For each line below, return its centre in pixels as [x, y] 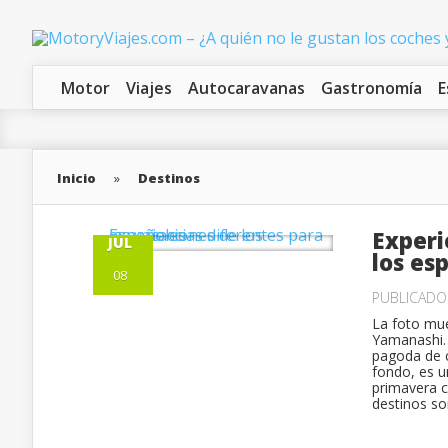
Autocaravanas [246, 88]
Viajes [149, 88]
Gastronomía [371, 88]
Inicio [76, 178]
